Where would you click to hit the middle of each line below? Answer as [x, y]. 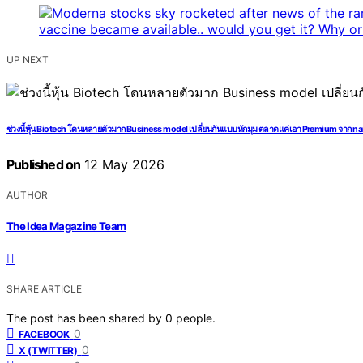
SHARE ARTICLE [44, 288]
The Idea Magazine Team [66, 226]
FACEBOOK [44, 334]
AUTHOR [27, 195]
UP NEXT [28, 60]
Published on [44, 165]
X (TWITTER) [48, 350]
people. [196, 318]
